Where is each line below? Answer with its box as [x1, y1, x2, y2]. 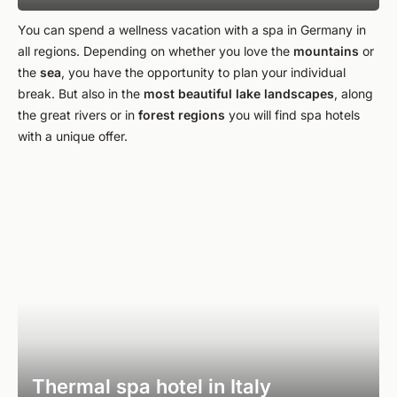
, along [334, 86, 373, 101]
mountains [293, 43, 359, 58]
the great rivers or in [18, 107, 138, 122]
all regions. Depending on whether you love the [18, 43, 293, 58]
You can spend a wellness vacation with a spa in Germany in [18, 22, 366, 37]
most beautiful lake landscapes [144, 86, 334, 101]
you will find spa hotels [225, 107, 360, 122]
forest [138, 107, 175, 122]
